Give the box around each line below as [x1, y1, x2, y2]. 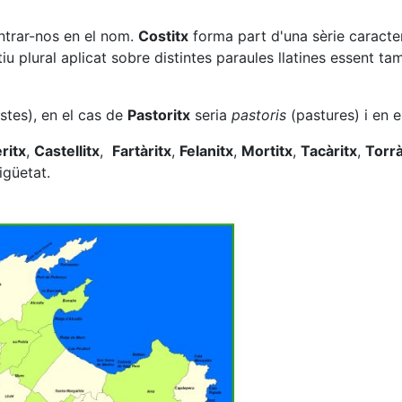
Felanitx [179, 142, 233, 160]
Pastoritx [127, 106, 190, 124]
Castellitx [34, 142, 100, 160]
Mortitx [241, 142, 293, 160]
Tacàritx [301, 142, 357, 160]
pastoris [232, 106, 286, 124]
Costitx [138, 27, 188, 45]
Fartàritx [112, 142, 171, 160]
